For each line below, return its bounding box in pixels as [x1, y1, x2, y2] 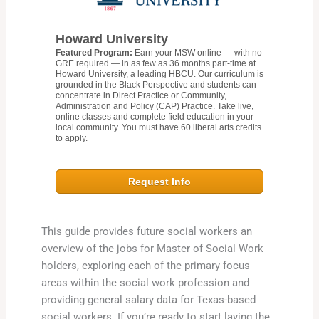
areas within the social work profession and [41, 276, 249, 289]
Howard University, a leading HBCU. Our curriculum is [55, 68, 263, 79]
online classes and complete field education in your [55, 111, 253, 122]
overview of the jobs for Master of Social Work [41, 241, 263, 255]
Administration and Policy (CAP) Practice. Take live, [55, 100, 253, 111]
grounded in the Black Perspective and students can [55, 79, 256, 90]
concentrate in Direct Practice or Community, [55, 90, 226, 100]
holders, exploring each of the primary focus [41, 258, 250, 272]
